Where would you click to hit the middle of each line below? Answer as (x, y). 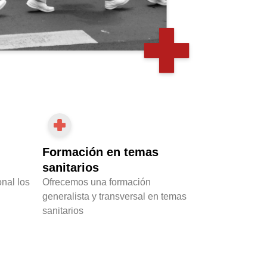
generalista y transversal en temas (114, 197)
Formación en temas (100, 152)
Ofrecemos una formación (97, 182)
